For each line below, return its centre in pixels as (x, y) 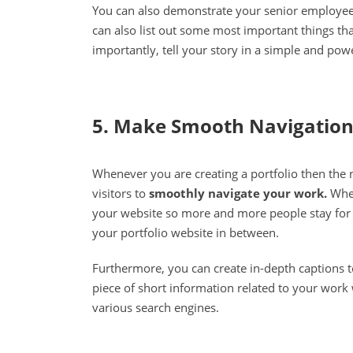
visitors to (121, 193)
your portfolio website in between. (186, 233)
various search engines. (156, 308)
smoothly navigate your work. (238, 193)
